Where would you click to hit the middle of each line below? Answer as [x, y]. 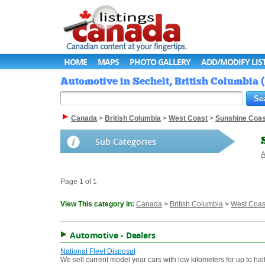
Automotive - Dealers [112, 235]
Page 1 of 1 [79, 182]
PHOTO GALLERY [160, 62]
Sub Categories [126, 142]
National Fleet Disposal [98, 252]
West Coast [188, 119]
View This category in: [98, 204]
